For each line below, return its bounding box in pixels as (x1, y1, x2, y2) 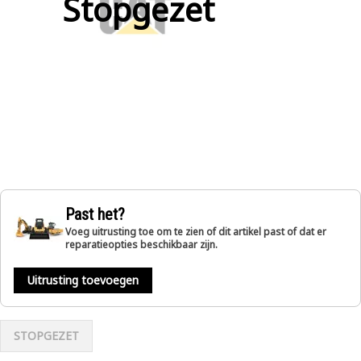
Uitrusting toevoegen (27, 272, 139, 288)
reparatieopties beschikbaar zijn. (65, 238, 218, 251)
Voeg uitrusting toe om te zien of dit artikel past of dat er (65, 225, 326, 239)
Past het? (65, 205, 125, 224)
